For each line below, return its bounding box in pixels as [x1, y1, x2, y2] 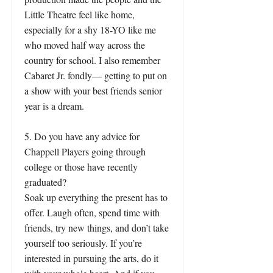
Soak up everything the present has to [24, 191, 168, 204]
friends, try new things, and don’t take [24, 221, 169, 234]
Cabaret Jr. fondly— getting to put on [24, 69, 167, 82]
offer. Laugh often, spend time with [24, 206, 160, 219]
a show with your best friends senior [24, 84, 162, 97]
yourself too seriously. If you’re [24, 236, 142, 249]
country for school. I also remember [24, 54, 160, 66]
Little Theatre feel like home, [24, 8, 135, 21]
